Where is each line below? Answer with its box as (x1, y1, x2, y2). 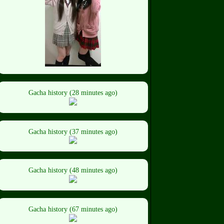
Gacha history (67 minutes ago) (28, 205, 117, 213)
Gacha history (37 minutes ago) (28, 127, 117, 135)
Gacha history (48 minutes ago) (28, 166, 117, 174)
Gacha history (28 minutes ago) (28, 88, 117, 96)
